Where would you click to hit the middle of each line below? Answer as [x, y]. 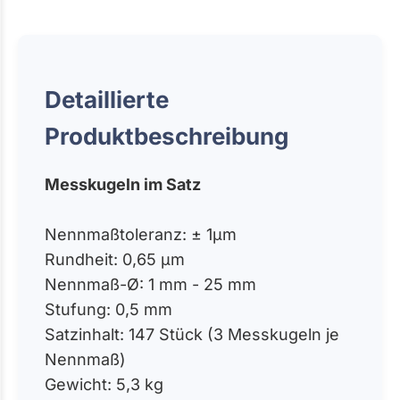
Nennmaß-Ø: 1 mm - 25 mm [150, 284]
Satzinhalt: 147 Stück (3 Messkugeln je [192, 334]
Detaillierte [107, 99]
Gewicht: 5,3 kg [104, 384]
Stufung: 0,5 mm [108, 309]
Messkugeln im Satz [123, 184]
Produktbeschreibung [167, 136]
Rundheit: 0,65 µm [115, 259]
